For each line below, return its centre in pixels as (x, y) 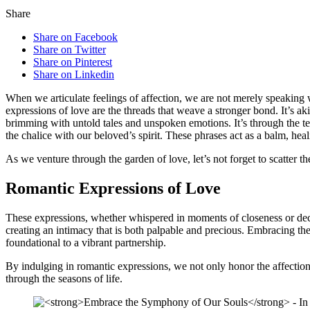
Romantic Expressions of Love (113, 188)
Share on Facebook (75, 37)
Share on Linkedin (74, 74)
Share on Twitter (70, 49)
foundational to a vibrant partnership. (86, 242)
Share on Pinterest (73, 62)
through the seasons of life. (64, 278)
